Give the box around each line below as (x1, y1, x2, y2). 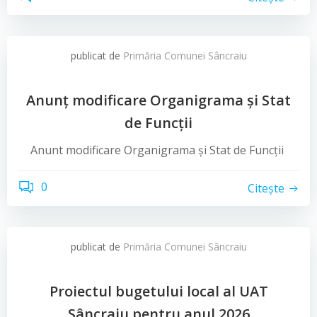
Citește (248, 180, 284, 196)
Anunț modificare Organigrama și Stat (26, 91, 291, 110)
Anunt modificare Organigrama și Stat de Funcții (30, 142, 287, 158)
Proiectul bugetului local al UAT (49, 282, 268, 301)
